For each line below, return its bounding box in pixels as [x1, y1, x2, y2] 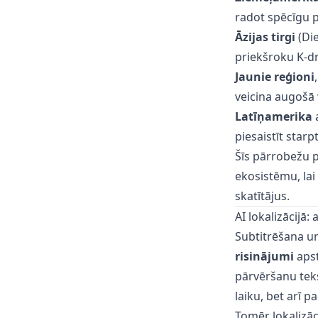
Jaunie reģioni [234, 69, 314, 84]
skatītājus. [234, 188, 290, 204]
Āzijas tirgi [234, 29, 295, 45]
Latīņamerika [234, 109, 312, 124]
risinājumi [234, 248, 294, 264]
